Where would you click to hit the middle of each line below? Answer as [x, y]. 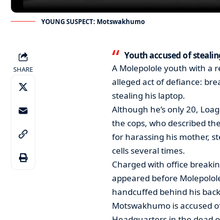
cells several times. [148, 150]
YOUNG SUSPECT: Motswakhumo [93, 21]
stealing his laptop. [148, 95]
